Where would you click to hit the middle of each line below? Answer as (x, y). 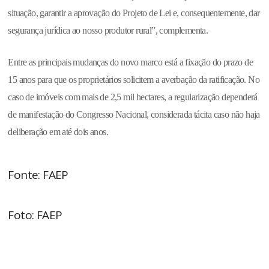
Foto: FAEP (35, 215)
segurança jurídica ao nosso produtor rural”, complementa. (108, 30)
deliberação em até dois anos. (58, 131)
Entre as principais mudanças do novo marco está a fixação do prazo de (131, 62)
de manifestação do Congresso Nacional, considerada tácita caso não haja (134, 114)
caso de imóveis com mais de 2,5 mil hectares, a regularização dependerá (133, 97)
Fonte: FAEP (38, 174)
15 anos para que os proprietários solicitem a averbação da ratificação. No (134, 79)
